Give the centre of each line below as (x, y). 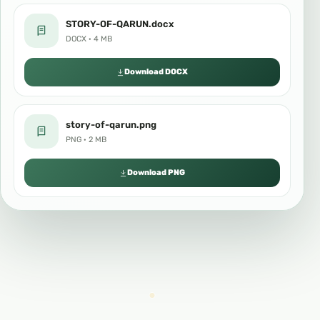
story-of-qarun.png (111, 124)
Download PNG (156, 172)
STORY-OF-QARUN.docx (120, 24)
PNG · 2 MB (86, 139)
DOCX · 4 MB (89, 39)
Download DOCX (156, 72)
